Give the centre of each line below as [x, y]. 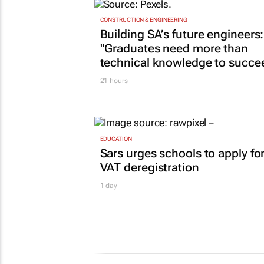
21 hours [114, 81]
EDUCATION [116, 138]
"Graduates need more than [174, 49]
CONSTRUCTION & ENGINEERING [143, 20]
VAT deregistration [149, 167]
